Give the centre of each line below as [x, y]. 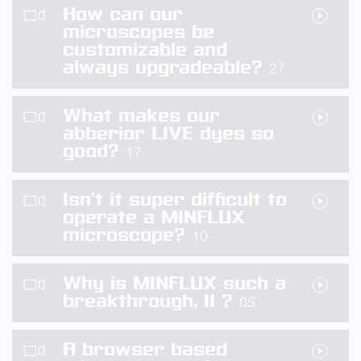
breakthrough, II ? [151, 301]
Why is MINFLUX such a [174, 283]
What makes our [141, 116]
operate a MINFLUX [154, 217]
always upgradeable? [166, 67]
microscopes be [139, 32]
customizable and [145, 50]
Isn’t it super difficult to [175, 199]
